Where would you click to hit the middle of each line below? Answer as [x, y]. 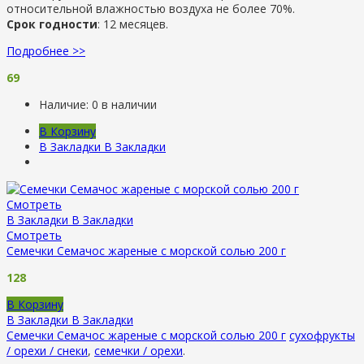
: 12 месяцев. [133, 24]
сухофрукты [322, 335]
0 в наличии [124, 104]
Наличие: [65, 104]
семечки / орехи [139, 350]
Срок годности [52, 24]
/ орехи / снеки [47, 350]
